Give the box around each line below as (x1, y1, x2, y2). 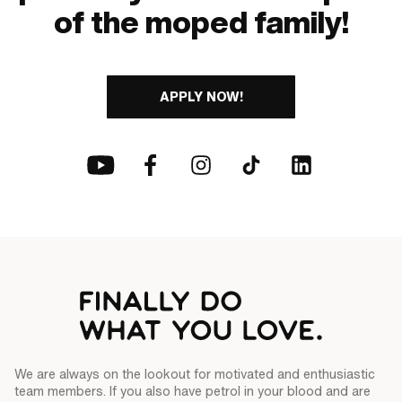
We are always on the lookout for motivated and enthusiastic (14, 365, 375, 384)
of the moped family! (53, 2, 349, 43)
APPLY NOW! (159, 88, 243, 106)
